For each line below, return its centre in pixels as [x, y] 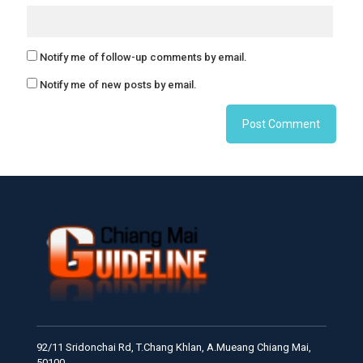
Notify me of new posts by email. [118, 84]
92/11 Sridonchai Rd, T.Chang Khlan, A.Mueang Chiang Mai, [174, 347]
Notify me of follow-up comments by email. [143, 57]
